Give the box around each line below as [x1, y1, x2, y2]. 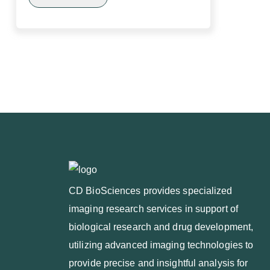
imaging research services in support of [69, 204, 238, 214]
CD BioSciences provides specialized [69, 186, 233, 196]
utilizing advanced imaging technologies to [69, 240, 254, 250]
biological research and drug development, [69, 222, 254, 232]
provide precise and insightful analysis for [69, 258, 248, 268]
